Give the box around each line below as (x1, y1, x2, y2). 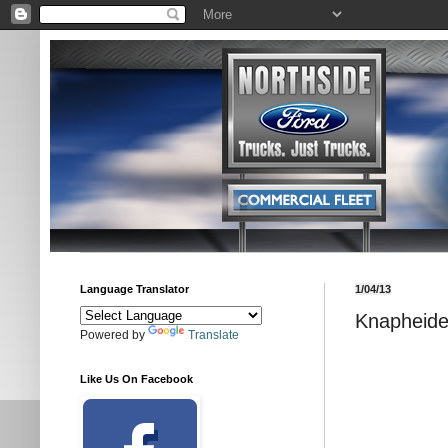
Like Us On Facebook (80, 373, 193, 385)
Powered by (80, 328, 148, 342)
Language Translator (80, 283, 189, 295)
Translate (188, 328, 239, 342)
